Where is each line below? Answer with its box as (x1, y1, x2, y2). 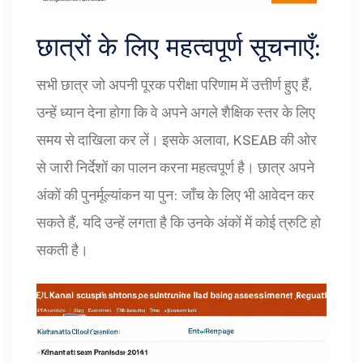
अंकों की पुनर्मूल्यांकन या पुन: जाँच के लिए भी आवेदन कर (36, 185, 314, 203)
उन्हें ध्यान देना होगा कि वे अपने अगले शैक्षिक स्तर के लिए (36, 102, 315, 121)
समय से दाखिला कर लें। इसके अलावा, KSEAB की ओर (36, 130, 317, 148)
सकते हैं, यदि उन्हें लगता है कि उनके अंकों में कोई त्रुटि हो (36, 212, 321, 231)
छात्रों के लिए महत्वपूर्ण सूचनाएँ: (36, 30, 321, 63)
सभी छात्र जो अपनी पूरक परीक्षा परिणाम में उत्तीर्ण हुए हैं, (36, 75, 313, 93)
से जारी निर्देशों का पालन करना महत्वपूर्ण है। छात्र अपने (36, 157, 314, 176)
